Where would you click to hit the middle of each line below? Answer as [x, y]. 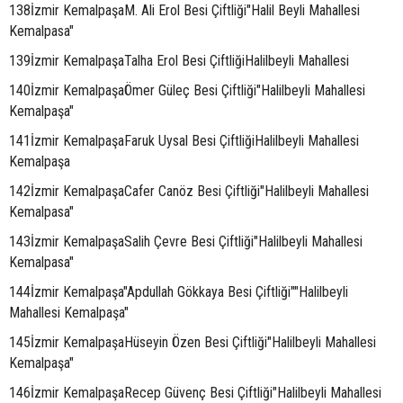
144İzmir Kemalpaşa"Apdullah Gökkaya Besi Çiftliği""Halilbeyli [179, 292]
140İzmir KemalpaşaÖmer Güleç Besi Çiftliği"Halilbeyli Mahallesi [187, 90]
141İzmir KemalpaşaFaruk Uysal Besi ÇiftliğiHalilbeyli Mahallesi [184, 141]
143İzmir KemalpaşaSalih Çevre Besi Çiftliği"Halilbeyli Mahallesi [186, 242]
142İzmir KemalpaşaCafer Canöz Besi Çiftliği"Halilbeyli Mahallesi [189, 191]
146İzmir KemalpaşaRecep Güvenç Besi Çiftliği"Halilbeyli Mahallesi [195, 393]
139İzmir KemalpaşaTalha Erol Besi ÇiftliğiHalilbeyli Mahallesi [179, 61]
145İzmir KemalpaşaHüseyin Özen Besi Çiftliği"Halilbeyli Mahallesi [193, 342]
